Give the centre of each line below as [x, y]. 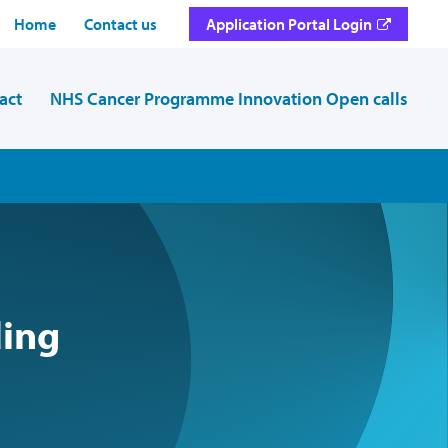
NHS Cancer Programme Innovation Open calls [229, 98]
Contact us [120, 24]
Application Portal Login [289, 24]
